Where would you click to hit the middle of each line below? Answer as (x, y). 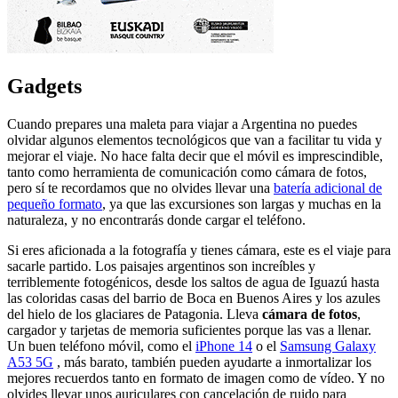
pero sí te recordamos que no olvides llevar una (140, 187)
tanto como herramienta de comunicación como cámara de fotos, (187, 171)
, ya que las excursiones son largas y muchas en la (242, 203)
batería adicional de (328, 187)
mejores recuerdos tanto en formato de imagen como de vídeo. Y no (196, 378)
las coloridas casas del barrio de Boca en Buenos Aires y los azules (194, 298)
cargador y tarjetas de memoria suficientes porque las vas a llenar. (189, 330)
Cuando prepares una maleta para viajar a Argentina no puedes (182, 123)
